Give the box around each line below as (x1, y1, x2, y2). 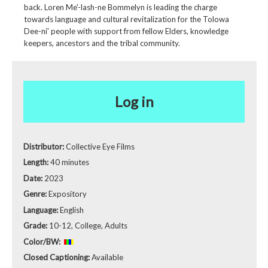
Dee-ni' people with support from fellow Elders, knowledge (23, 26, 229, 36)
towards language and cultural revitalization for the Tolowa (23, 14, 229, 25)
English (60, 205, 84, 215)
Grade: (23, 221, 49, 231)
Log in (114, 92, 154, 110)
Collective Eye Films (66, 141, 135, 151)
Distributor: (23, 141, 66, 151)
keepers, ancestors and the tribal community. (23, 38, 180, 48)
